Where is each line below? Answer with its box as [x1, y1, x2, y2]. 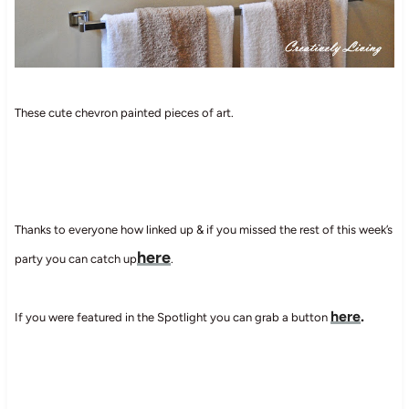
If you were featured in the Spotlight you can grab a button [14, 309, 330, 324]
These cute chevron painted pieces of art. [14, 105, 234, 120]
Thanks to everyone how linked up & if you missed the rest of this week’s [14, 222, 393, 236]
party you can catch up [14, 251, 137, 266]
